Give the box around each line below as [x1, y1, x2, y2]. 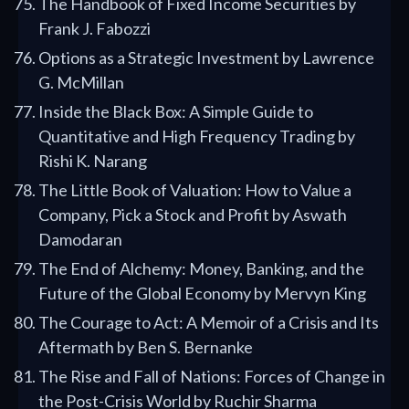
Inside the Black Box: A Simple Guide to [38, 101, 313, 122]
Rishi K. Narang [38, 151, 147, 172]
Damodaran [38, 229, 122, 250]
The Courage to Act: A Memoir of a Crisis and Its [38, 312, 379, 333]
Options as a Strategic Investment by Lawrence [38, 47, 374, 68]
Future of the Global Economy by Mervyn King [38, 283, 366, 304]
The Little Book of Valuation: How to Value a [38, 180, 351, 201]
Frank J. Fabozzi [38, 18, 151, 39]
